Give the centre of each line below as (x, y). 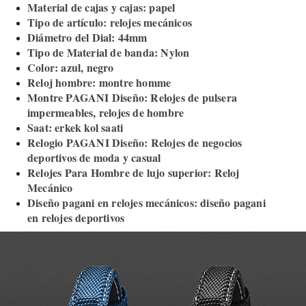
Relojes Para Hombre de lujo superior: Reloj (134, 172)
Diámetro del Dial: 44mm (87, 37)
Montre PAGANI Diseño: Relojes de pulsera (132, 97)
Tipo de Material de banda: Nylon (109, 52)
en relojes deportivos (76, 217)
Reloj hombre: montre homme (99, 82)
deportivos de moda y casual (94, 157)
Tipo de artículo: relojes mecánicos (110, 22)
